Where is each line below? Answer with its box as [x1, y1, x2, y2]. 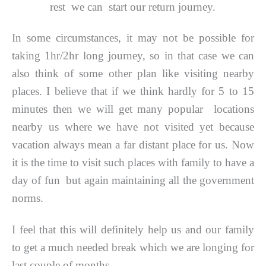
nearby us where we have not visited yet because [12, 120, 254, 133]
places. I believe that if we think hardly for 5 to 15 [12, 84, 254, 97]
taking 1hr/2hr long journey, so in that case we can [12, 49, 254, 62]
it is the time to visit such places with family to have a [12, 156, 254, 169]
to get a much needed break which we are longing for [12, 241, 254, 254]
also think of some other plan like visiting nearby [12, 66, 254, 80]
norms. [12, 191, 43, 204]
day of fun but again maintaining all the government [12, 173, 254, 186]
